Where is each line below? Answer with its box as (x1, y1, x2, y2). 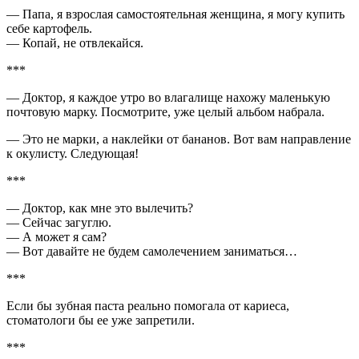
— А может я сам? (6, 229, 107, 244)
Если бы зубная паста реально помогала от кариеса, (6, 298, 289, 313)
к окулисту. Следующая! (6, 146, 139, 160)
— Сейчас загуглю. (6, 215, 111, 229)
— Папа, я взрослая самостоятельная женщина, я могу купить (6, 6, 345, 21)
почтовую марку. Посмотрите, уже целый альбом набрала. (6, 104, 325, 119)
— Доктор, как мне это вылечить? (6, 200, 193, 215)
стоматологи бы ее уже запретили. (6, 313, 195, 327)
